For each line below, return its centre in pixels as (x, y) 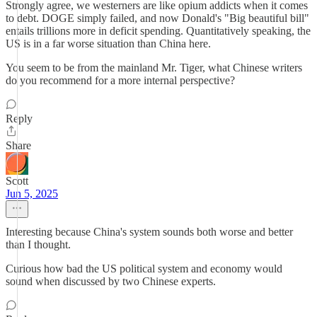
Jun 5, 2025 (32, 194)
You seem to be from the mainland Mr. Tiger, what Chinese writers (154, 68)
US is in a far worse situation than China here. (108, 44)
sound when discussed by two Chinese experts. (111, 281)
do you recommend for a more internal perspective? (120, 80)
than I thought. (38, 244)
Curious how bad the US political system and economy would (144, 269)
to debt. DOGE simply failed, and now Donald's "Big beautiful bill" (157, 18)
